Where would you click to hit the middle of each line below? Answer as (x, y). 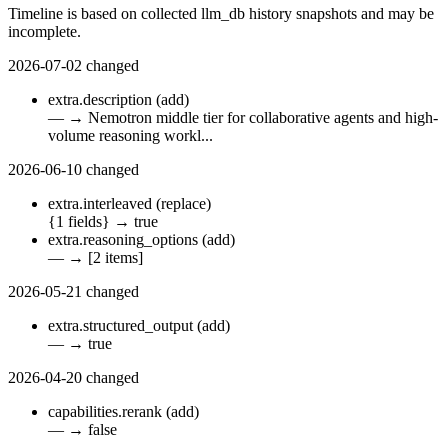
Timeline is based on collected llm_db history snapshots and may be (221, 14)
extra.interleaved (100, 204)
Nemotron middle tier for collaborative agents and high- (263, 118)
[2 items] (115, 258)
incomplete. (44, 32)
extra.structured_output (120, 326)
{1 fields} (79, 222)
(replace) (183, 204)
